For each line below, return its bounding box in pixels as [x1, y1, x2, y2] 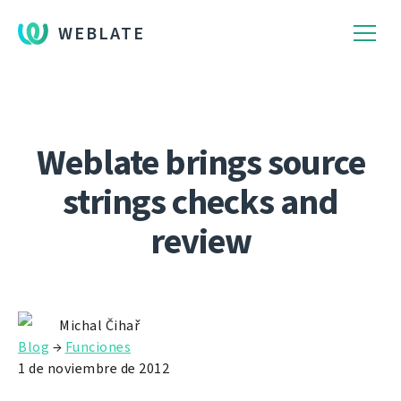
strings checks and [63, 178, 338, 226]
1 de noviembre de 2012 [18, 359, 169, 378]
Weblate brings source [36, 139, 365, 186]
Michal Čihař [59, 316, 140, 335]
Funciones [64, 337, 131, 356]
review [149, 218, 252, 265]
